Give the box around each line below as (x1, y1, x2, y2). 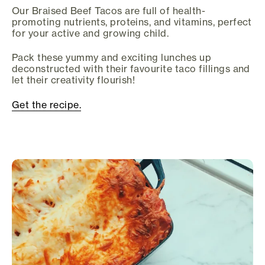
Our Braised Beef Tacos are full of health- (12, 4, 206, 17)
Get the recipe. (12, 98, 82, 111)
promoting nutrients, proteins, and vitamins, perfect (12, 15, 252, 28)
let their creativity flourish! (12, 74, 135, 86)
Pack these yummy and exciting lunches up (12, 51, 212, 64)
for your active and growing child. (12, 27, 169, 39)
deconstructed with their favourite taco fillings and (12, 63, 250, 75)
